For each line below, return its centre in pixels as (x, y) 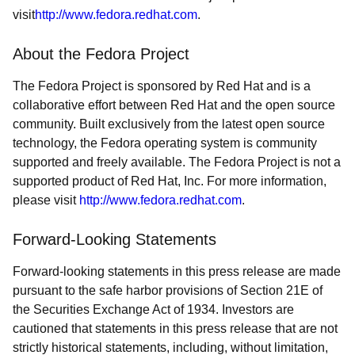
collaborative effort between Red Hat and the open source (174, 105)
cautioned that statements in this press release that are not (175, 328)
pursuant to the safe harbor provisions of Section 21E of (168, 290)
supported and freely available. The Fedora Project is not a (177, 162)
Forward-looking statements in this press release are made (177, 271)
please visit (46, 200)
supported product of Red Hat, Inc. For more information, (170, 181)
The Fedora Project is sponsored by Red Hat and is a (162, 86)
